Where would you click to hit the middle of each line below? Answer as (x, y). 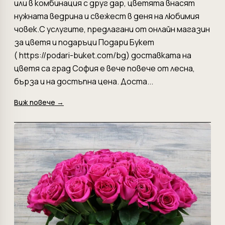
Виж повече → (39, 102)
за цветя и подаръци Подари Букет (84, 42)
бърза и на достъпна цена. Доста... (84, 81)
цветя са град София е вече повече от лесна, (104, 68)
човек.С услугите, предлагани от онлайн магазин (112, 29)
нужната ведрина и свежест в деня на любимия (107, 16)
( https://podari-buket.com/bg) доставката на (103, 55)
